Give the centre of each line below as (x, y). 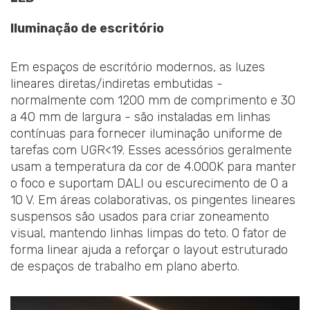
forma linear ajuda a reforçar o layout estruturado (149, 249)
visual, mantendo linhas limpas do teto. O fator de (148, 233)
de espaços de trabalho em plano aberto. (125, 266)
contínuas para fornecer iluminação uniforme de (146, 133)
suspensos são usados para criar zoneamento (140, 216)
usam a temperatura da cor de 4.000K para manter (153, 166)
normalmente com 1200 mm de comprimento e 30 (153, 100)
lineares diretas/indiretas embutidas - (117, 83)
